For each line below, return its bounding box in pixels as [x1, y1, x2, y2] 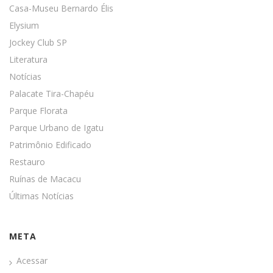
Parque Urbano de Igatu [9, 121, 104, 133]
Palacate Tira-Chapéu [9, 87, 94, 99]
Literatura [9, 53, 48, 65]
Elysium [9, 19, 39, 31]
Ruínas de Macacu [9, 172, 81, 185]
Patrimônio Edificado [9, 138, 91, 151]
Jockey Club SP [9, 36, 67, 48]
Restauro [9, 155, 45, 168]
